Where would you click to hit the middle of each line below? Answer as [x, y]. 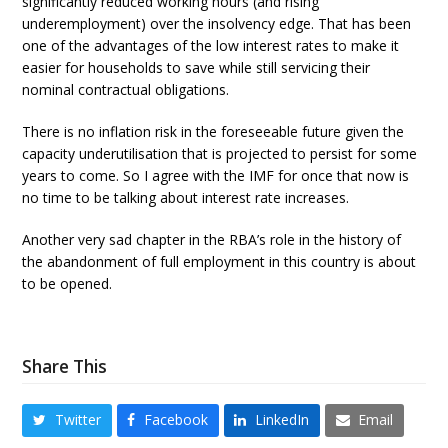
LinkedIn [282, 420]
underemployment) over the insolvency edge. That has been [217, 24]
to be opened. [67, 284]
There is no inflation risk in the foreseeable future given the [213, 132]
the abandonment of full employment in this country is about [219, 262]
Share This [65, 367]
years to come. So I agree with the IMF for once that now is [216, 176]
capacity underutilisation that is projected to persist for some [220, 154]
